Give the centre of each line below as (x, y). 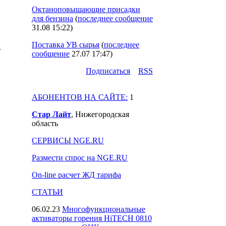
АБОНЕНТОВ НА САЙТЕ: (80, 97)
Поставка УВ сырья (66, 45)
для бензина (52, 18)
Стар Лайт (51, 114)
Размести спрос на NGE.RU (80, 158)
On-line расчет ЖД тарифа (76, 175)
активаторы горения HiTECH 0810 (92, 218)
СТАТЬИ (47, 192)
